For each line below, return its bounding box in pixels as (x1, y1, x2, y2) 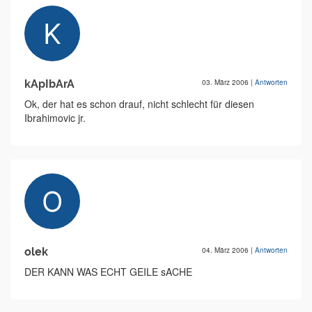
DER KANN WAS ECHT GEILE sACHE (24, 265, 192, 279)
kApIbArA (24, 77, 75, 91)
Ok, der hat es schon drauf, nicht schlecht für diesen (24, 97, 254, 111)
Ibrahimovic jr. (24, 111, 86, 125)
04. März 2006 (202, 245, 251, 255)
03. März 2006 (202, 77, 251, 87)
